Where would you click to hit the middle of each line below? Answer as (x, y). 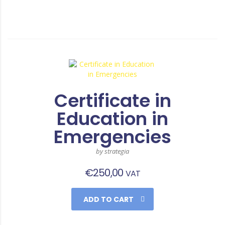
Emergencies (113, 137)
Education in (113, 119)
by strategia (113, 151)
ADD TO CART (108, 200)
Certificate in (113, 101)
